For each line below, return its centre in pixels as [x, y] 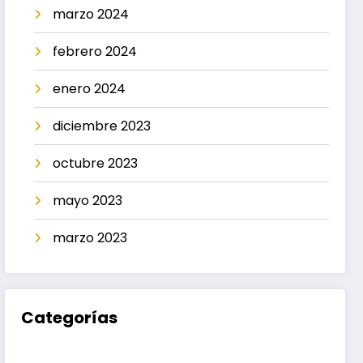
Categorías [70, 318]
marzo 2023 [90, 237]
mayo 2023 [88, 200]
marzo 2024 [91, 14]
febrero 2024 [95, 51]
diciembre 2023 [102, 126]
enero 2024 [90, 88]
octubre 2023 [96, 163]
